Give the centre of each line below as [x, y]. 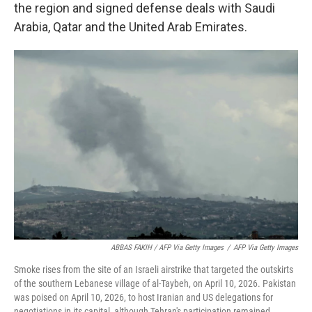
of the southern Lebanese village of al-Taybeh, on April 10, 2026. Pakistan [155, 284]
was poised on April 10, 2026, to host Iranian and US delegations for [143, 298]
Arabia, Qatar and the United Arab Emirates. [131, 27]
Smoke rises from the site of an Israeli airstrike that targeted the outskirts [154, 270]
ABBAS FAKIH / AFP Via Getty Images [167, 248]
